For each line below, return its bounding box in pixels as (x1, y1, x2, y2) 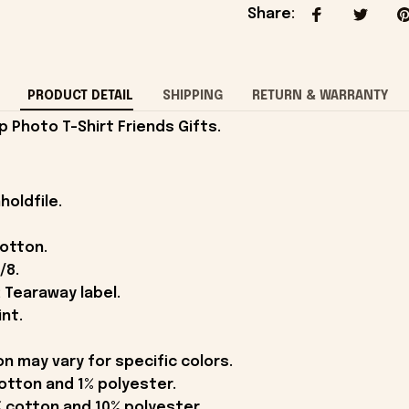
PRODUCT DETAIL (26, 89, 133, 102)
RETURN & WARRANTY (251, 89, 389, 102)
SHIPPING (162, 89, 223, 102)
